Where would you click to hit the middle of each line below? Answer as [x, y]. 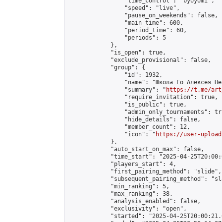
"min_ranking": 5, [119, 186]
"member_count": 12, [130, 127]
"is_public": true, [128, 105]
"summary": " [117, 90]
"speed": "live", [124, 8]
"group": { [107, 67]
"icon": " [112, 134]
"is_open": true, [117, 53]
